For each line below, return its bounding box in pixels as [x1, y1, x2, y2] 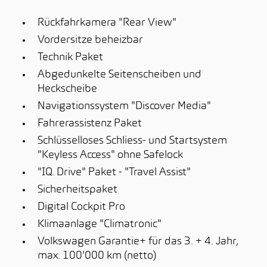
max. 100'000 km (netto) [38, 251, 156, 261]
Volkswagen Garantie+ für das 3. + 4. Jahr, [38, 237, 238, 247]
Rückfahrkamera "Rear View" [38, 18, 176, 28]
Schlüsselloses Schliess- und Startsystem [38, 136, 227, 146]
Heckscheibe [38, 84, 97, 94]
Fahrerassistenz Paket [38, 119, 142, 129]
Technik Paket [38, 52, 103, 63]
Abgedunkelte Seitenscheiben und [38, 70, 201, 80]
